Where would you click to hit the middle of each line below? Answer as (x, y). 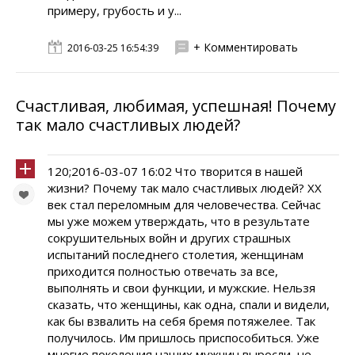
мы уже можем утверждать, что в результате (179, 221)
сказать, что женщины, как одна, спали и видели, (189, 304)
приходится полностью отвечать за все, (163, 271)
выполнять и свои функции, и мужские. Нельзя (181, 288)
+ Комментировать (246, 47)
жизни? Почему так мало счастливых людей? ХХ (185, 188)
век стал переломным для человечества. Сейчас (184, 204)
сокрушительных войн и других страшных (169, 238)
